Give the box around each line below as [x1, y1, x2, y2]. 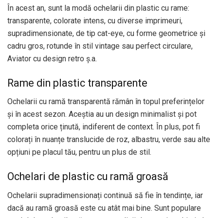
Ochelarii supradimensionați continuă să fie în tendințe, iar [7, 190, 203, 200]
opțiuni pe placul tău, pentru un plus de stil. [7, 147, 151, 157]
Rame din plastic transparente [7, 76, 147, 89]
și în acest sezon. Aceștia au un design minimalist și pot [7, 109, 197, 119]
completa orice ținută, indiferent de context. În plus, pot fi [7, 122, 200, 132]
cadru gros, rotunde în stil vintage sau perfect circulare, [7, 41, 193, 51]
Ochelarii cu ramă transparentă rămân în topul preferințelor [7, 97, 204, 107]
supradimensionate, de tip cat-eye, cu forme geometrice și [7, 29, 205, 38]
